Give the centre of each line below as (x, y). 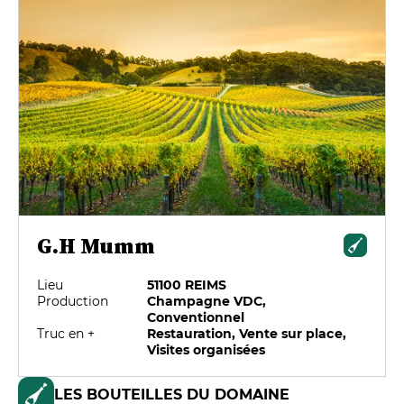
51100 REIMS (187, 285)
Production (73, 301)
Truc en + (66, 333)
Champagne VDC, (207, 301)
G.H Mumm (96, 245)
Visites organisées (207, 349)
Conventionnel (196, 317)
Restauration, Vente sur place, (247, 333)
